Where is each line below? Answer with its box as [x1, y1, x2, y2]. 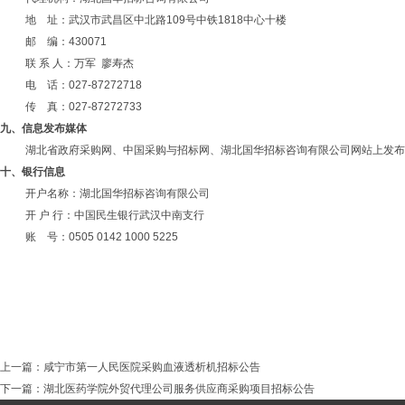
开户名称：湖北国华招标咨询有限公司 [25, 187, 210, 200]
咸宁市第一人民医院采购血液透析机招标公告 [43, 361, 260, 373]
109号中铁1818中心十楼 [166, 14, 287, 26]
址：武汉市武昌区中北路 [47, 14, 166, 26]
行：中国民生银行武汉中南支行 [52, 209, 204, 221]
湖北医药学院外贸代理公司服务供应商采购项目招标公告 [43, 382, 315, 395]
